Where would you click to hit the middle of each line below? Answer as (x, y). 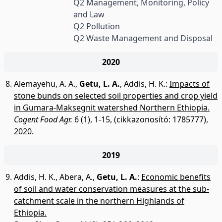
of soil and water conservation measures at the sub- (111, 189)
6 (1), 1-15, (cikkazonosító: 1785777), (140, 119)
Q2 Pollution (96, 26)
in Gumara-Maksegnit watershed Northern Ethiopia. (112, 108)
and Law (89, 14)
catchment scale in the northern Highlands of (99, 201)
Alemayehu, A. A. (45, 84)
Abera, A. (76, 177)
